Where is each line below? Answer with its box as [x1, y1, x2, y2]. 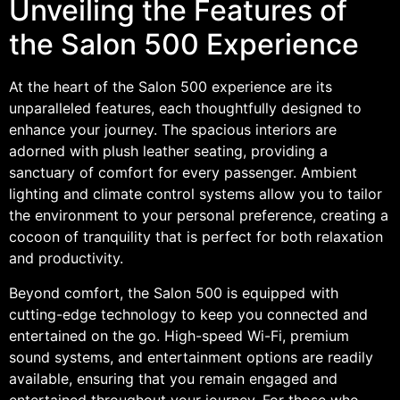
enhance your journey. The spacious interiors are [9, 121, 337, 139]
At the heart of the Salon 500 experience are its [9, 78, 332, 96]
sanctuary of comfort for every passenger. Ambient [9, 163, 357, 182]
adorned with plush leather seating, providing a [9, 142, 328, 161]
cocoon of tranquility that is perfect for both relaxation [9, 228, 383, 246]
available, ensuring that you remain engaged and [9, 369, 337, 387]
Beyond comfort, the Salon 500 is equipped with [9, 283, 338, 302]
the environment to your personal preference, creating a [9, 206, 388, 225]
